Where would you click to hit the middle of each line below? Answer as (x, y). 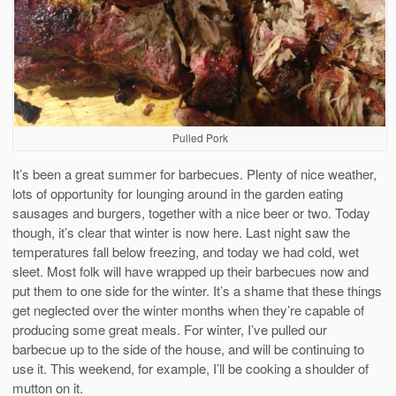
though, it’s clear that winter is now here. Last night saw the (181, 232)
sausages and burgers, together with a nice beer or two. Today (191, 212)
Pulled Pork (200, 137)
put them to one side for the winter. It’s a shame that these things (197, 290)
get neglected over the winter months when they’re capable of (188, 309)
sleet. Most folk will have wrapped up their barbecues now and (190, 270)
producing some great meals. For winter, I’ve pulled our (170, 329)
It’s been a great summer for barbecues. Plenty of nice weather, (194, 173)
